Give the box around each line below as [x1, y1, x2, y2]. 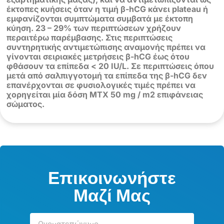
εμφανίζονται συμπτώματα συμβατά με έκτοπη [6, 13, 193, 23]
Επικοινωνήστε [48, 164, 176, 188]
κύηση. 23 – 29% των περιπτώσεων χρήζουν [6, 22, 181, 33]
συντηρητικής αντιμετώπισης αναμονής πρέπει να [6, 41, 206, 52]
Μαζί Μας [73, 182, 150, 206]
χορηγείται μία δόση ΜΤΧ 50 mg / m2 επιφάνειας [6, 89, 203, 99]
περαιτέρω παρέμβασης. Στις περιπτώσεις [6, 32, 173, 42]
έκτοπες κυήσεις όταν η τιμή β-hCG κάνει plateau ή [6, 3, 208, 14]
